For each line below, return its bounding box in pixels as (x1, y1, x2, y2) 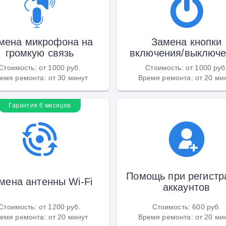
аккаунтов (162, 181, 210, 193)
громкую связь (5, 46, 74, 59)
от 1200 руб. (38, 202, 81, 211)
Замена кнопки (151, 35, 222, 48)
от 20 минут (48, 212, 88, 221)
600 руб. (192, 202, 221, 211)
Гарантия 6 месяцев (9, 101, 71, 109)
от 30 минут (48, 73, 88, 82)
